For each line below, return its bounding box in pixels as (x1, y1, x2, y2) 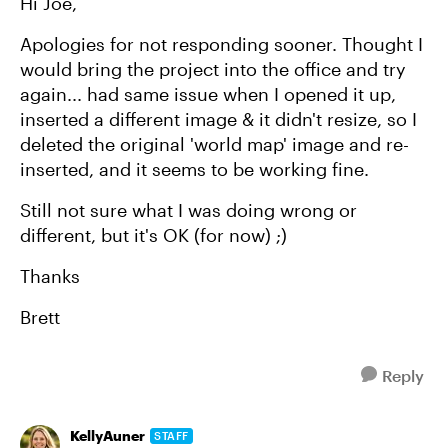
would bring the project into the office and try (20, 58, 406, 80)
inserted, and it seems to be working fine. (20, 158, 369, 180)
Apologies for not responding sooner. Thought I (20, 33, 423, 55)
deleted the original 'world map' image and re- (20, 133, 409, 155)
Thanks (20, 265, 80, 287)
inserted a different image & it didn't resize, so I (20, 108, 417, 130)
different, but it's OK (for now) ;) (20, 224, 297, 246)
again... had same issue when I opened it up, (20, 83, 396, 105)
